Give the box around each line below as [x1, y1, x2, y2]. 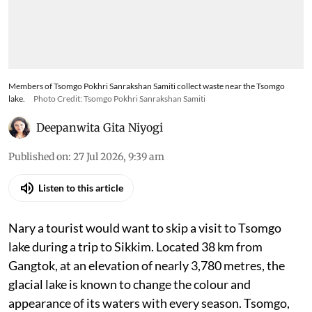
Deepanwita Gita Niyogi [36, 120, 163, 134]
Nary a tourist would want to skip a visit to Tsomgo [8, 219, 281, 235]
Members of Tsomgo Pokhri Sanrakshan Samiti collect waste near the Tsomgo [8, 80, 285, 91]
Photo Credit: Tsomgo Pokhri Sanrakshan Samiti [33, 93, 205, 104]
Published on [8, 150, 68, 163]
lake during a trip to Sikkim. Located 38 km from [8, 238, 263, 254]
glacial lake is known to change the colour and [8, 276, 251, 292]
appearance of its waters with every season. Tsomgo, [8, 295, 290, 311]
